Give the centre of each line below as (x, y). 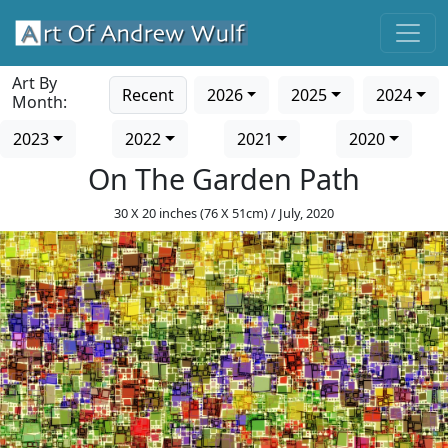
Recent (147, 95)
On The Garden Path (224, 178)
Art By (34, 83)
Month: (39, 102)
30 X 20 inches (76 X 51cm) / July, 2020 (224, 213)
